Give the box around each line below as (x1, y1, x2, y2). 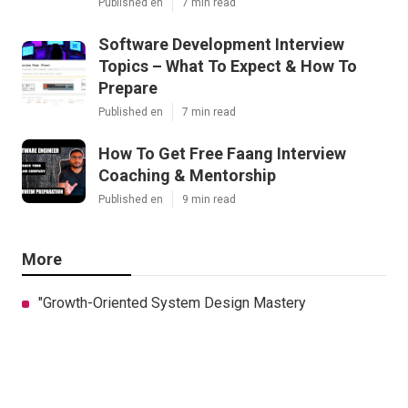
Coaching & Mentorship (98, 166, 276, 186)
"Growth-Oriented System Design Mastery (38, 294, 306, 312)
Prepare (98, 78, 158, 98)
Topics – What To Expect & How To (98, 56, 357, 76)
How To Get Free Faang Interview (98, 144, 346, 164)
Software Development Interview (98, 35, 344, 55)
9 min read (182, 193, 236, 207)
